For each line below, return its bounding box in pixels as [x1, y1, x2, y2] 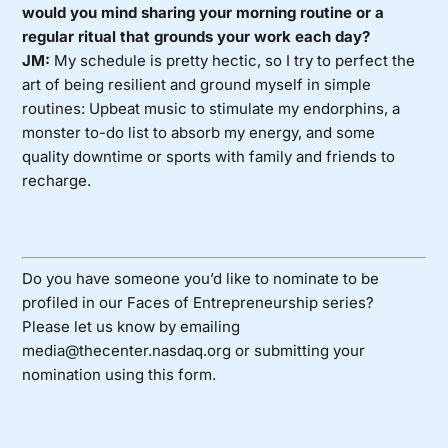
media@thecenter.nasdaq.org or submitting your [22, 340, 366, 360]
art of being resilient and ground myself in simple [22, 75, 372, 95]
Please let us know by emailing [22, 316, 241, 336]
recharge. [22, 171, 92, 191]
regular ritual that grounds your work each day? [22, 27, 371, 47]
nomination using [22, 364, 149, 384]
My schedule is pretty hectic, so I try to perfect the [50, 51, 416, 71]
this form [148, 364, 213, 384]
